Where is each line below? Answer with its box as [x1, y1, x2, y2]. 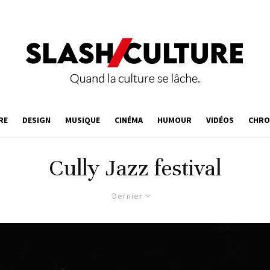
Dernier [112, 190, 143, 201]
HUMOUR [157, 115, 192, 125]
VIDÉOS [206, 115, 234, 125]
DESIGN [22, 115, 51, 125]
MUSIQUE [65, 115, 100, 125]
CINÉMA [115, 115, 143, 125]
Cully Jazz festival [49, 154, 221, 182]
